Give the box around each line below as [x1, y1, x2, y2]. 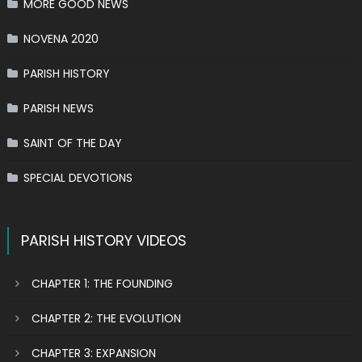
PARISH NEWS [23, 100, 94, 116]
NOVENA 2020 [23, 31, 99, 47]
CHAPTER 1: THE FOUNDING [31, 276, 173, 292]
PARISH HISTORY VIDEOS [20, 230, 187, 250]
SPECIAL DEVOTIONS [23, 170, 133, 186]
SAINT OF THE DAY [23, 135, 122, 151]
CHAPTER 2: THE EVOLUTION [31, 310, 181, 326]
